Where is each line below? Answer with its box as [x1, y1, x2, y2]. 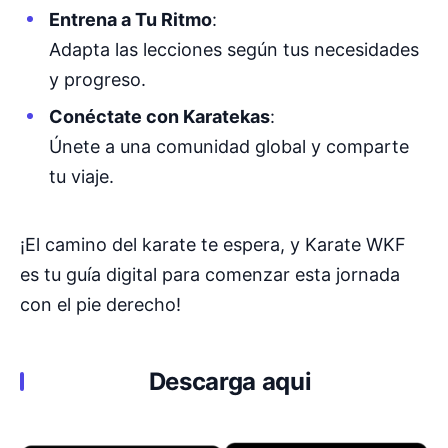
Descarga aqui [148, 366, 312, 396]
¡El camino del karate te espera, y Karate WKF [20, 233, 406, 255]
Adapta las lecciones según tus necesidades [48, 38, 419, 60]
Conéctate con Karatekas [48, 105, 270, 127]
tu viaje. [48, 165, 114, 187]
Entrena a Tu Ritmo [48, 8, 212, 30]
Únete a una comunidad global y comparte [48, 135, 409, 157]
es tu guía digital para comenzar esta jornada [20, 263, 400, 285]
